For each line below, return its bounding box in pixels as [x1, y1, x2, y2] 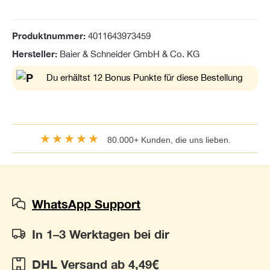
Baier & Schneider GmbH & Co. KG [60, 48, 199, 59]
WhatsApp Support [32, 196, 140, 212]
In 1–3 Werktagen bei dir [32, 227, 169, 242]
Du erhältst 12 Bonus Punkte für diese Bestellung [46, 72, 243, 83]
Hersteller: [12, 48, 60, 59]
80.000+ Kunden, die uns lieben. [99, 135, 231, 145]
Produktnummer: [12, 30, 88, 41]
